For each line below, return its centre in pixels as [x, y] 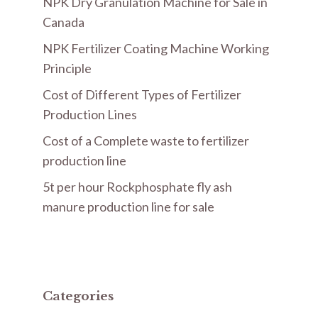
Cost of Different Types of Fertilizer [142, 94]
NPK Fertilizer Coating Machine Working [156, 48]
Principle [67, 68]
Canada [64, 22]
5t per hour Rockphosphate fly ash [137, 187]
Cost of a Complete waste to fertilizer [146, 141]
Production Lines [90, 114]
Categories [78, 296]
